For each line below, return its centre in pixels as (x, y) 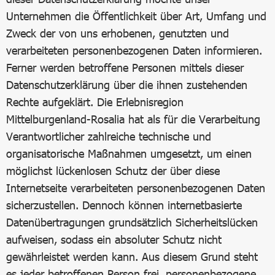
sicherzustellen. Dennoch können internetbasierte (124, 205)
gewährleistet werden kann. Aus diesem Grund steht (132, 257)
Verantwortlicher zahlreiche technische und (109, 136)
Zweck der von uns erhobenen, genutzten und (118, 33)
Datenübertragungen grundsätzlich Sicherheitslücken (132, 222)
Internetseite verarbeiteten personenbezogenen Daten (136, 188)
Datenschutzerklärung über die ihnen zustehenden (127, 85)
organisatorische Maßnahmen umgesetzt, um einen (129, 153)
